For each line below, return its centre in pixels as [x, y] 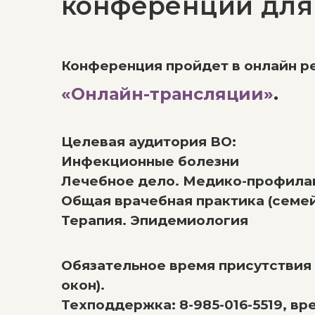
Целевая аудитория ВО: [149, 142]
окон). [83, 285]
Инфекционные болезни [150, 161]
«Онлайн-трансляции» [167, 94]
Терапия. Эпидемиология [155, 220]
